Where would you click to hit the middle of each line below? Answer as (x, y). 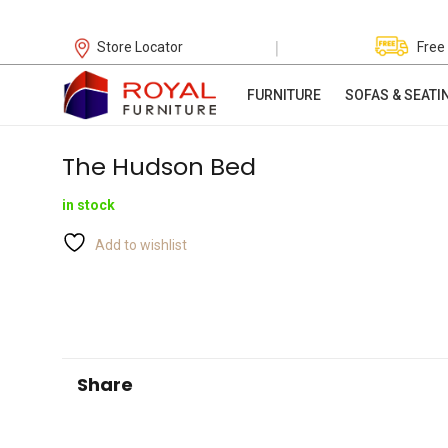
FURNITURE (283, 95)
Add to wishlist (141, 245)
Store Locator (140, 47)
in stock (88, 205)
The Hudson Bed (159, 166)
